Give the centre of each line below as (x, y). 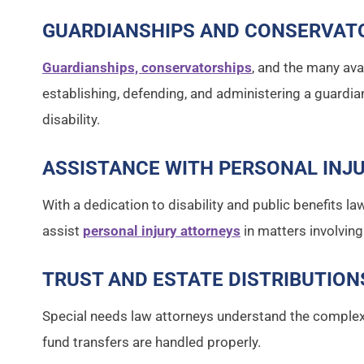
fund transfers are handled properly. (152, 342)
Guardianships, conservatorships (147, 67)
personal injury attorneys (162, 231)
